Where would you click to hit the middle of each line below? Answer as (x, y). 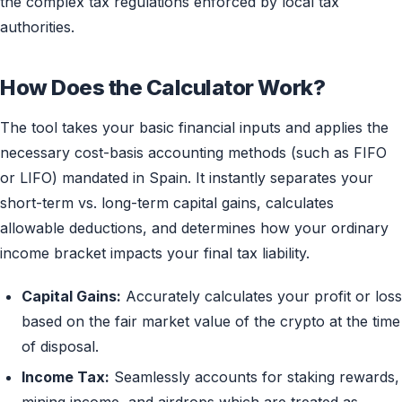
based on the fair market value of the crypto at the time (211, 322)
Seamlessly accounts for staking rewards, (254, 377)
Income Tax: (66, 377)
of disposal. (60, 347)
